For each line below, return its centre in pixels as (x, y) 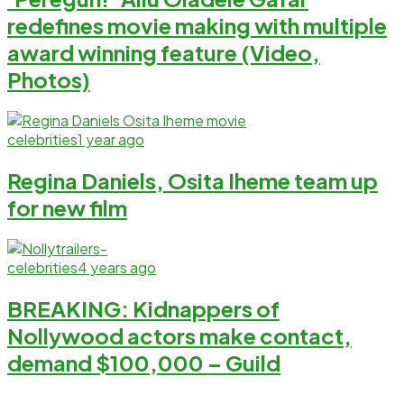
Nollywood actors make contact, (179, 336)
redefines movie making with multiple (197, 26)
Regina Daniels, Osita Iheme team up (193, 181)
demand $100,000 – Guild (144, 363)
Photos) (49, 80)
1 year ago (111, 140)
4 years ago (117, 268)
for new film (67, 208)
